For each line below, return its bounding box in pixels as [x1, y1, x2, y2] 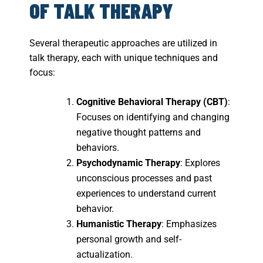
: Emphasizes [161, 218, 217, 230]
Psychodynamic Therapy [76, 157, 180, 169]
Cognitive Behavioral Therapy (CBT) [76, 96, 228, 108]
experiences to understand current [76, 188, 216, 200]
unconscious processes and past [76, 173, 212, 184]
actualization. [76, 249, 133, 261]
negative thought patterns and [76, 127, 201, 139]
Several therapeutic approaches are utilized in [29, 38, 217, 49]
